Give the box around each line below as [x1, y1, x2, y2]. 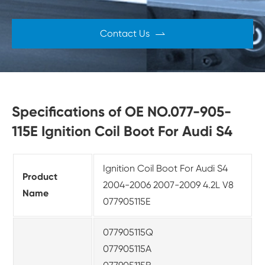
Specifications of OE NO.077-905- [12, 103, 231, 121]
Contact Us [100, 28, 150, 40]
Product [22, 171, 57, 183]
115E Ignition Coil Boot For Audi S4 [12, 122, 232, 140]
